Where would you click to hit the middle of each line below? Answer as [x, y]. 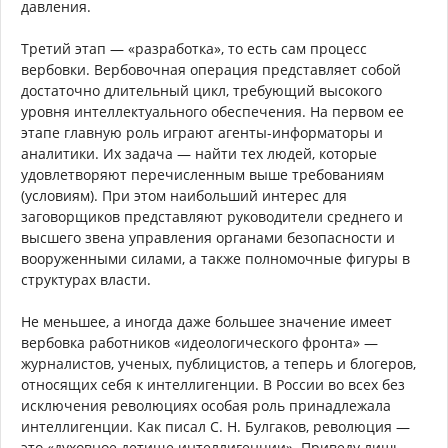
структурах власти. [86, 280]
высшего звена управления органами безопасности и [208, 238]
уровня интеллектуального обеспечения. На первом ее [212, 112]
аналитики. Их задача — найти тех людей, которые [199, 154]
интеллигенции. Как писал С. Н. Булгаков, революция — [215, 427]
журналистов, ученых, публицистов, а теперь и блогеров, [218, 364]
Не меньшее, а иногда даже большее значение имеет [206, 322]
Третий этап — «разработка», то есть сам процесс [194, 49]
